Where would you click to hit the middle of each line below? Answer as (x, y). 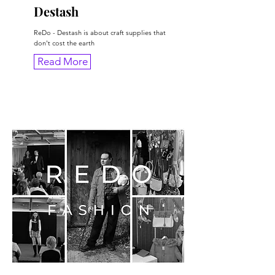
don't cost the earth (64, 43)
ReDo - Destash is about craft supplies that (100, 33)
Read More (62, 62)
